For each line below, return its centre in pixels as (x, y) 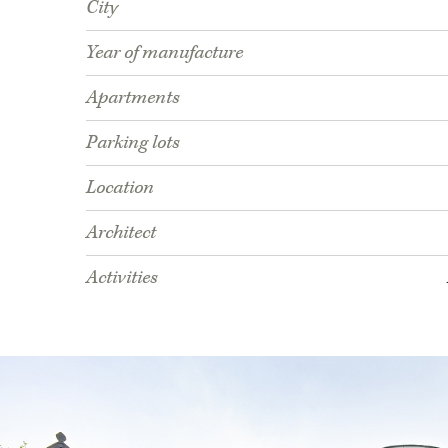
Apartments (132, 97)
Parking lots (132, 142)
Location (120, 187)
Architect (121, 232)
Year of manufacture (164, 52)
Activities (121, 277)
